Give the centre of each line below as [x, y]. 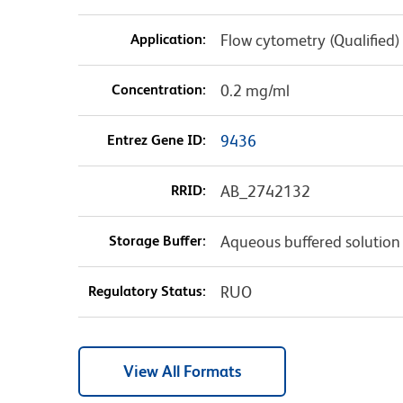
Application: [168, 40]
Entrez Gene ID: [156, 140]
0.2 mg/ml [255, 91]
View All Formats [182, 372]
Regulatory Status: [147, 291]
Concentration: [158, 90]
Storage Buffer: [157, 241]
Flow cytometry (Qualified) [310, 40]
